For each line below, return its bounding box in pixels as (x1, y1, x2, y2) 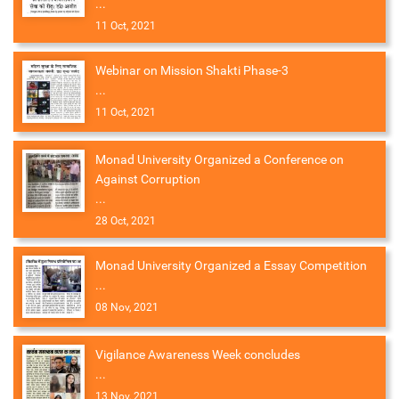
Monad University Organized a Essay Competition (95, 258, 367, 273)
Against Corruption (95, 172, 200, 187)
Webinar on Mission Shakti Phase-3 (95, 63, 289, 78)
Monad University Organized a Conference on (95, 152, 344, 167)
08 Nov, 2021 (95, 301, 159, 314)
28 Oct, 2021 (95, 215, 156, 228)
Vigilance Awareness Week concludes (95, 347, 300, 362)
